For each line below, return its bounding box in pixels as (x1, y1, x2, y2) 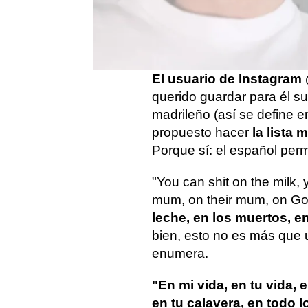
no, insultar (152, 40, 223, 54)
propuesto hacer (152, 125, 252, 140)
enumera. (152, 246, 208, 261)
